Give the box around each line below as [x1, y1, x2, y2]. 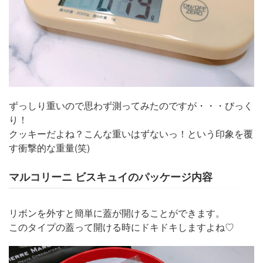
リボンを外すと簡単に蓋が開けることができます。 [9, 206, 225, 220]
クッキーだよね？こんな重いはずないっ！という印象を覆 [9, 127, 253, 140]
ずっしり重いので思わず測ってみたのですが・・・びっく [9, 99, 253, 112]
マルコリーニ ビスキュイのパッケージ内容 [9, 171, 213, 183]
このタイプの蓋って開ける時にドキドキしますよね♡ [9, 220, 234, 234]
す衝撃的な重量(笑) [9, 141, 90, 154]
